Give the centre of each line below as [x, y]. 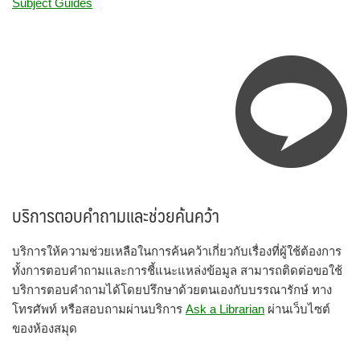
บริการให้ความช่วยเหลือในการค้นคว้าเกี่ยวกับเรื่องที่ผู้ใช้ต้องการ [177, 251]
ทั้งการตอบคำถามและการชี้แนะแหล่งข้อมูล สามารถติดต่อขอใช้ [177, 270]
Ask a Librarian [225, 309]
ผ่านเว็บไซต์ [297, 309]
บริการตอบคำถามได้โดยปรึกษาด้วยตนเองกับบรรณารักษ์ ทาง [172, 289]
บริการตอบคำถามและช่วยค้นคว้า [116, 215]
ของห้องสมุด [45, 328]
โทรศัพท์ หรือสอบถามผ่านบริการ [99, 309]
